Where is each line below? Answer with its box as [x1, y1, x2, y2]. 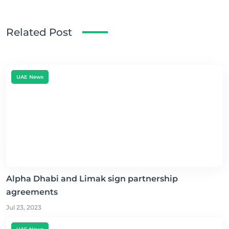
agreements [6, 187, 58, 197]
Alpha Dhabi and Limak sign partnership [6, 174, 178, 184]
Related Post [6, 26, 72, 39]
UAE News [16, 74, 43, 81]
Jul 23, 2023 [6, 203, 41, 212]
